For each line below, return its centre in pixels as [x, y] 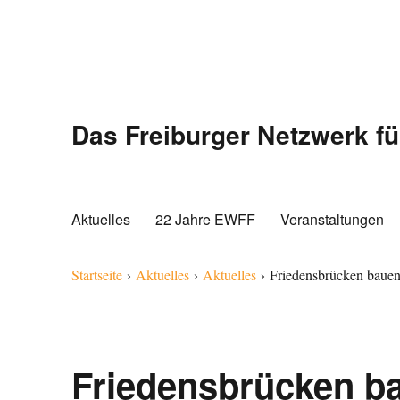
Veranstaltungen [333, 219]
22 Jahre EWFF [206, 219]
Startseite [97, 275]
